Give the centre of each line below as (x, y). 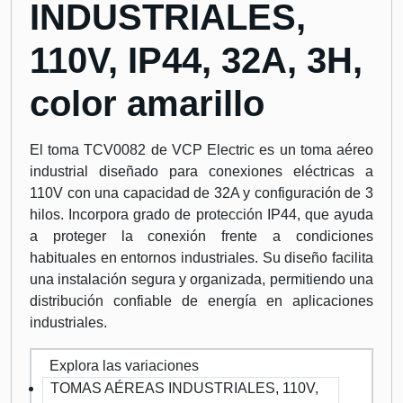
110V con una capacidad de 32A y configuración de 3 (201, 193)
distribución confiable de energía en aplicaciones (201, 301)
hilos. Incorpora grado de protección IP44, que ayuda (201, 215)
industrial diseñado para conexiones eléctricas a (201, 171)
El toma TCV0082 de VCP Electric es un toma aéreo (201, 150)
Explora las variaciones (124, 366)
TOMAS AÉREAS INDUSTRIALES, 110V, (184, 388)
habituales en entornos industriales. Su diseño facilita (201, 258)
